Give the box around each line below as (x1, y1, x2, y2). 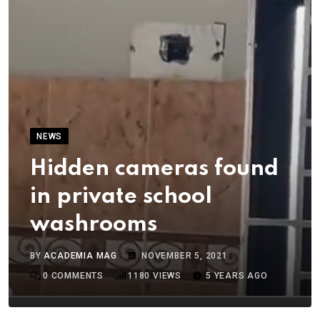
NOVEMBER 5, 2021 (141, 251, 228, 261)
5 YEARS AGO (206, 271, 268, 281)
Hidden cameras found (30, 158, 279, 181)
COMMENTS (48, 271, 104, 281)
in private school (30, 186, 212, 209)
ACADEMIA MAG (44, 251, 118, 261)
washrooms (30, 214, 157, 236)
